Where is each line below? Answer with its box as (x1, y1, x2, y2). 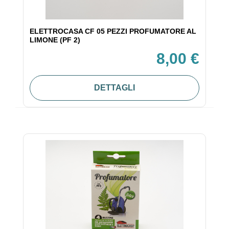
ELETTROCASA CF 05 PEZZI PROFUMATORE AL (30, 27, 196, 36)
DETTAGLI (94, 83, 135, 93)
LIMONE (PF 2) (30, 36, 80, 44)
